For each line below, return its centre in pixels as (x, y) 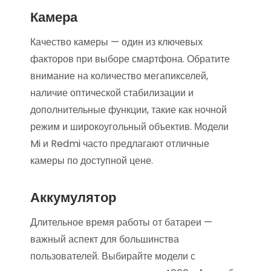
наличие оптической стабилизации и (112, 93)
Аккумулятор (73, 198)
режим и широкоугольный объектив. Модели (129, 127)
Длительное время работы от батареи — (121, 222)
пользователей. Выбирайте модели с (113, 256)
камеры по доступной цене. (92, 161)
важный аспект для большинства (105, 239)
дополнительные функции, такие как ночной (129, 110)
